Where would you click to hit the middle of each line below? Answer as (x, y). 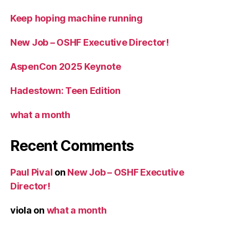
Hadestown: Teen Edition (65, 90)
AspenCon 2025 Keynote (66, 66)
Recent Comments (72, 146)
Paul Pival (32, 172)
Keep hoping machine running (76, 18)
